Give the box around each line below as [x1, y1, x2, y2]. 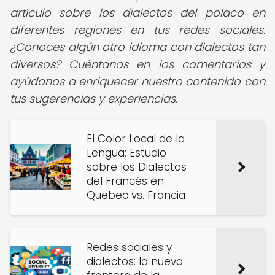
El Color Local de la [87, 131, 185, 146]
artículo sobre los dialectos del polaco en [10, 5, 265, 20]
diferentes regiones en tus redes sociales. [10, 22, 265, 37]
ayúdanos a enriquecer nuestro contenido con [10, 74, 265, 89]
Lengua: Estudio [87, 145, 166, 160]
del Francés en [87, 174, 164, 188]
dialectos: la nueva [87, 254, 183, 269]
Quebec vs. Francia [87, 188, 185, 203]
